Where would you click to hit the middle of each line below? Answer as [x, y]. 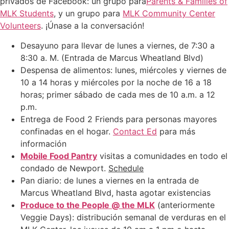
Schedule [126, 168]
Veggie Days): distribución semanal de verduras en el [123, 217]
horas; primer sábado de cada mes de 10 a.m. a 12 [118, 94]
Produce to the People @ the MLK [88, 205]
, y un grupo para [88, 14]
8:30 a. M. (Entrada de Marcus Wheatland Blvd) [112, 58]
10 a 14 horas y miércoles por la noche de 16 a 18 [116, 82]
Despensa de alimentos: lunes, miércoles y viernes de [123, 70]
